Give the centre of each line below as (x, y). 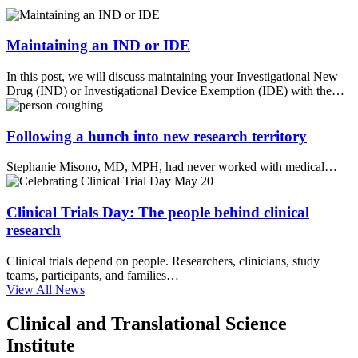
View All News (46, 289)
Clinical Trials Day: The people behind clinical (158, 213)
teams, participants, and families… (93, 275)
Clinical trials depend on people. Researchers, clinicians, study (163, 261)
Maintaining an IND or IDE (98, 46)
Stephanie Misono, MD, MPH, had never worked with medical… (172, 167)
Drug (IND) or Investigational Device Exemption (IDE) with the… (175, 91)
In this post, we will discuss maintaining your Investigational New (172, 76)
